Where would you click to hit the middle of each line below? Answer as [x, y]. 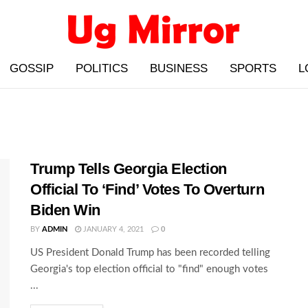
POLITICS [102, 68]
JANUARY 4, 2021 [112, 229]
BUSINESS [179, 68]
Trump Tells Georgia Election [129, 169]
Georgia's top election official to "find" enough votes [149, 269]
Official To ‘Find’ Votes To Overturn [147, 189]
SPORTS [253, 68]
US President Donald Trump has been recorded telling [150, 253]
